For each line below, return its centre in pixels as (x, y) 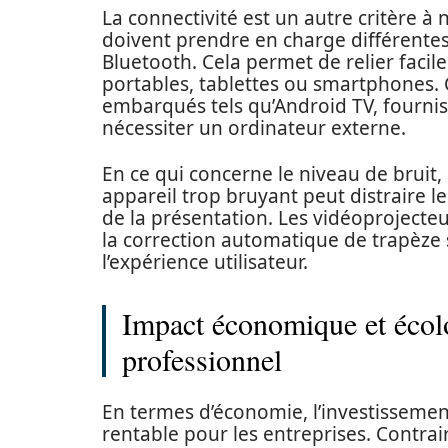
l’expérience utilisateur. (205, 262)
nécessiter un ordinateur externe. (254, 128)
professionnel (202, 359)
